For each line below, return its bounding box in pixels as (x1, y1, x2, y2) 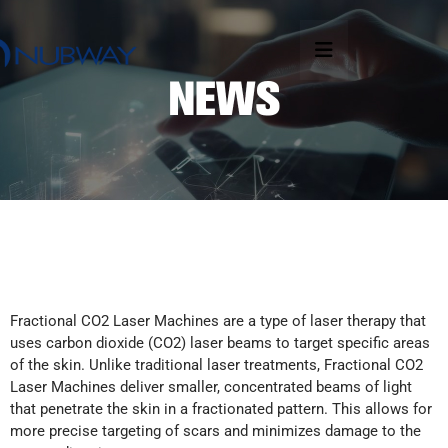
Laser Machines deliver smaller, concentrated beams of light (10, 378, 412, 396)
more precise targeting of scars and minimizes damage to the (10, 422, 421, 440)
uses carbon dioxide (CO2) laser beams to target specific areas (10, 334, 430, 352)
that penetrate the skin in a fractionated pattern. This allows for (10, 400, 432, 418)
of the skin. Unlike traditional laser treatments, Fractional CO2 (10, 356, 423, 374)
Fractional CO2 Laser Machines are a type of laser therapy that (10, 312, 426, 330)
